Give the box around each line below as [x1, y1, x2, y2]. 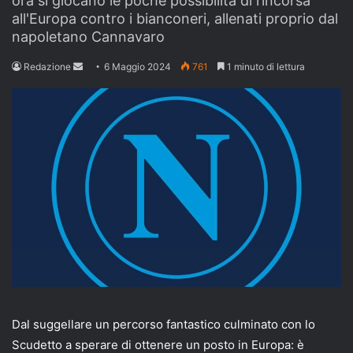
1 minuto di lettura [225, 60, 305, 72]
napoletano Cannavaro [12, 28, 165, 45]
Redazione [24, 60, 71, 72]
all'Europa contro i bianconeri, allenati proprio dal [12, 9, 338, 27]
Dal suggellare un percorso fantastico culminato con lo [12, 316, 315, 332]
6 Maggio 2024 [104, 60, 171, 72]
